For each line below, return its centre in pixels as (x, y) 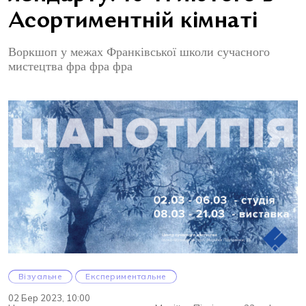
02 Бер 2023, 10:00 (49, 298)
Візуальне (41, 277)
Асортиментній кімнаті (133, 22)
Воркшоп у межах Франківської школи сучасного (139, 52)
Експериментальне (126, 277)
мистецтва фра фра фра (70, 66)
